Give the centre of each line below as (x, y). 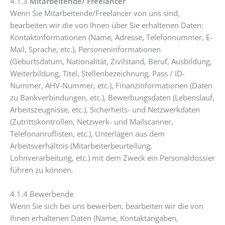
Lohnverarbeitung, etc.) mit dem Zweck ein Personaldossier (113, 158)
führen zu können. (42, 170)
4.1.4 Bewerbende (42, 194)
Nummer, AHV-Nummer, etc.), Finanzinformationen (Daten (111, 86)
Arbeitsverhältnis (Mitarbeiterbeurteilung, (81, 146)
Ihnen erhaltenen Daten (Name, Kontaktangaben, (94, 218)
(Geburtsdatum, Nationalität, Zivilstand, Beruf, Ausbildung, (111, 62)
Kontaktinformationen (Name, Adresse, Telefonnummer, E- (111, 37)
